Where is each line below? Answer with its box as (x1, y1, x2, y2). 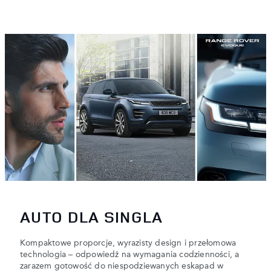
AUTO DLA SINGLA (20, 206, 163, 227)
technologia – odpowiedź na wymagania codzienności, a (20, 250, 240, 260)
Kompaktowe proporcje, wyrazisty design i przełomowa (20, 239, 237, 248)
